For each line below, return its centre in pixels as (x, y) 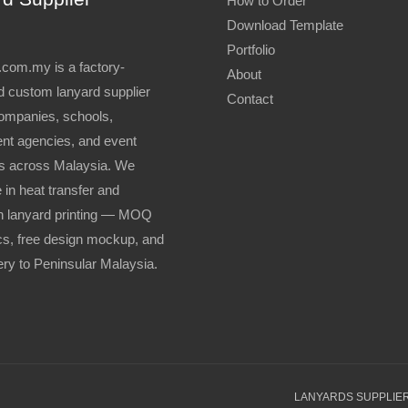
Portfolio (251, 50)
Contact (250, 99)
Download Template (285, 25)
